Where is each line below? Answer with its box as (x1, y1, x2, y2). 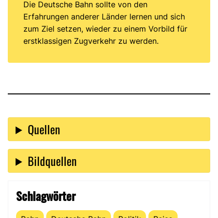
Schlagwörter (16, 186, 75, 204)
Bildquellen (28, 151, 77, 169)
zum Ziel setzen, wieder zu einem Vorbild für (23, 23, 187, 34)
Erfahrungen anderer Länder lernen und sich (23, 11, 185, 21)
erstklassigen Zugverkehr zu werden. (23, 36, 159, 46)
